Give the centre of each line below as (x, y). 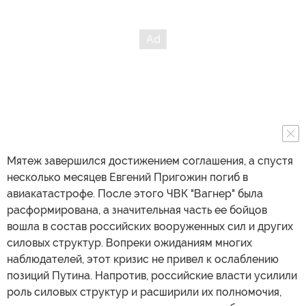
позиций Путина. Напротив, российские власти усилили (152, 275)
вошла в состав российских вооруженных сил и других (150, 226)
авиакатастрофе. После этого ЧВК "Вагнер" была (135, 193)
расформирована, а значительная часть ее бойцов (137, 210)
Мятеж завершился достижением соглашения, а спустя (150, 161)
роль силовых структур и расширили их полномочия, (144, 292)
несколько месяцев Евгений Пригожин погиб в (127, 177)
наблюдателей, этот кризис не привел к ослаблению (143, 259)
